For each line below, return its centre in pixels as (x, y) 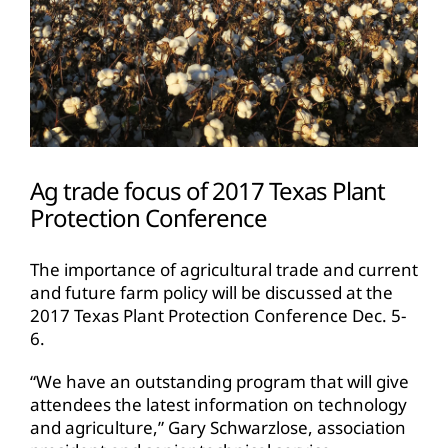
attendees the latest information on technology (218, 404)
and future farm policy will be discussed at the (211, 292)
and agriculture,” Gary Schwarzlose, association (218, 427)
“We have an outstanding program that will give (219, 381)
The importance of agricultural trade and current (224, 269)
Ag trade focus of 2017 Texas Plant (207, 191)
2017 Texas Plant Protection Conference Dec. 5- (218, 315)
